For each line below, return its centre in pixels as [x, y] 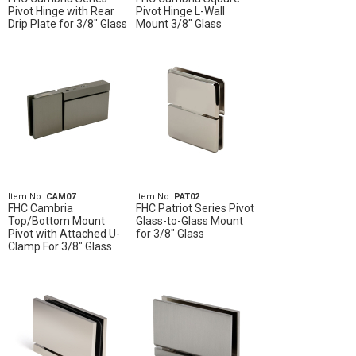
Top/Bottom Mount [56, 221]
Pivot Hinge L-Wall [180, 12]
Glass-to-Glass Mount [189, 221]
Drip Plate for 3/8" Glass [68, 24]
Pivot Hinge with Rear [61, 12]
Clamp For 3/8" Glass [60, 247]
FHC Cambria [41, 209]
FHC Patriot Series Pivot [195, 209]
